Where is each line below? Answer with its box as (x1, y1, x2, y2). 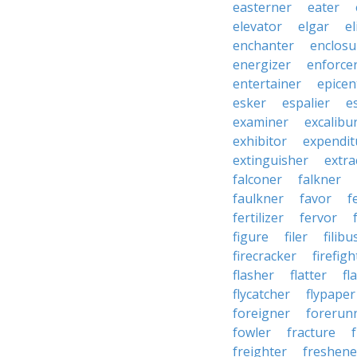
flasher (233, 266, 274, 284)
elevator (233, 18, 282, 35)
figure (233, 228, 269, 245)
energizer (233, 56, 291, 73)
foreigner (233, 304, 290, 322)
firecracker (233, 247, 296, 265)
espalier (282, 94, 330, 112)
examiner (233, 113, 288, 131)
